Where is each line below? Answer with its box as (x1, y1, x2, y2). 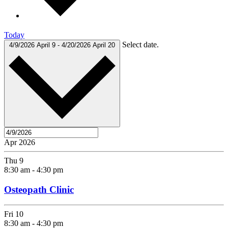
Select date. (122, 40, 159, 49)
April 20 (93, 41, 115, 49)
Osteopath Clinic (4, 184, 74, 195)
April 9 (37, 41, 58, 49)
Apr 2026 (4, 137, 35, 147)
